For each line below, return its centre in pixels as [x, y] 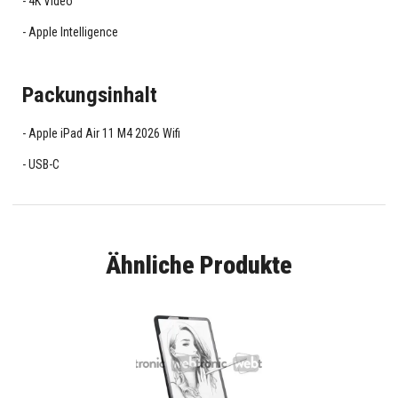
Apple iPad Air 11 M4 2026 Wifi [104, 134]
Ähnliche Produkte [199, 266]
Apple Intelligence [73, 32]
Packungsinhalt [89, 95]
